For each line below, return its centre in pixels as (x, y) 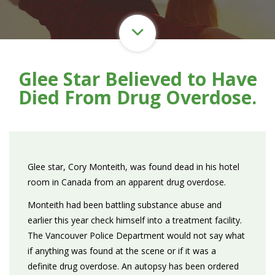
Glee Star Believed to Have (137, 79)
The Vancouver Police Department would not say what (136, 235)
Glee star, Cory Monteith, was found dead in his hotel (134, 167)
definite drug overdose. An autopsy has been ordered (133, 266)
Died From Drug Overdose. (137, 97)
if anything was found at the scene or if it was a (122, 251)
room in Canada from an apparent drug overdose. (127, 182)
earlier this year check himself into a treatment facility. (135, 220)
